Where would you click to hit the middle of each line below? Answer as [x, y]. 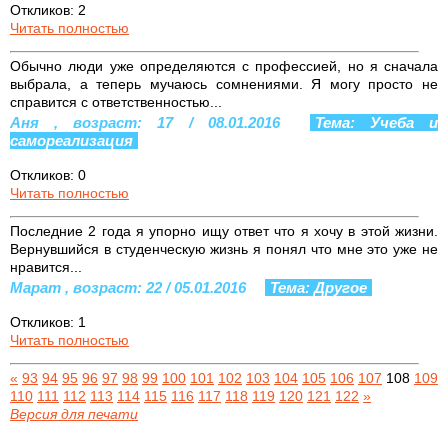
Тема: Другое [318, 287]
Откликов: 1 [48, 321]
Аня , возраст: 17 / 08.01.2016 [152, 122]
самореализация [71, 140]
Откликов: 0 [48, 174]
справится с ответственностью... [116, 101]
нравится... [46, 266]
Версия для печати [74, 413]
